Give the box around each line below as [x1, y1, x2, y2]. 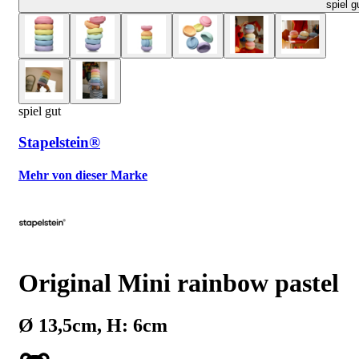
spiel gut [18, 104, 61, 118]
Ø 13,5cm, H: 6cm [18, 315, 167, 337]
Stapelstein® [18, 133, 100, 151]
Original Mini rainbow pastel [18, 268, 339, 297]
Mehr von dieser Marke [18, 167, 147, 182]
